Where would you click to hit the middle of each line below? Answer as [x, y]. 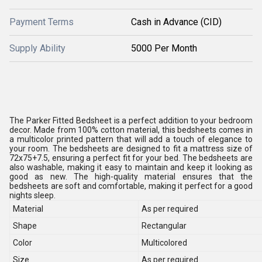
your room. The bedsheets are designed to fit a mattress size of [131, 149]
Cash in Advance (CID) [176, 22]
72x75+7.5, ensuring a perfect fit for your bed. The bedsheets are [131, 158]
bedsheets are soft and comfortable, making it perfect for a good [131, 186]
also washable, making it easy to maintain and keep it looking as [131, 167]
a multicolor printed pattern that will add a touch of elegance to [131, 139]
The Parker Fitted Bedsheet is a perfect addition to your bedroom [131, 120]
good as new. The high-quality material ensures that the [131, 177]
